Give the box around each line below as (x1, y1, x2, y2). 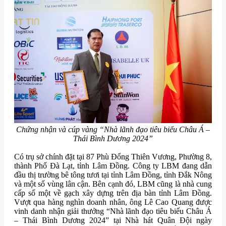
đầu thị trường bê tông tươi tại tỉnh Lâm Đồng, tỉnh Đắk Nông (14, 171, 212, 180)
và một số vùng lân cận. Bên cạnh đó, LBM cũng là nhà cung (14, 180, 212, 189)
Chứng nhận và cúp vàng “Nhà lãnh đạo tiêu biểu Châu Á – (16, 125, 210, 134)
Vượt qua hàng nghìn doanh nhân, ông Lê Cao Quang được (14, 198, 212, 207)
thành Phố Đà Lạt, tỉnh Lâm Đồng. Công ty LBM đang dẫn (14, 161, 212, 171)
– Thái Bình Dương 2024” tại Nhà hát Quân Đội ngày (14, 216, 212, 225)
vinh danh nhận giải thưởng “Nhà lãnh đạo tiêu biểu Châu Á (14, 207, 212, 216)
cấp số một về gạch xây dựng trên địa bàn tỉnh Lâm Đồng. (14, 189, 212, 198)
